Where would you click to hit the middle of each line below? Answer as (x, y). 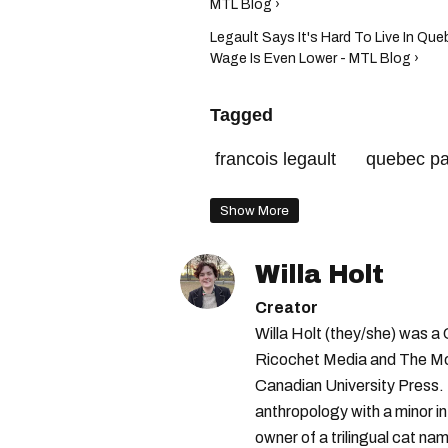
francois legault (275, 159)
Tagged (241, 115)
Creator (286, 307)
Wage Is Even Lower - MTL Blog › (314, 58)
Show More (254, 210)
